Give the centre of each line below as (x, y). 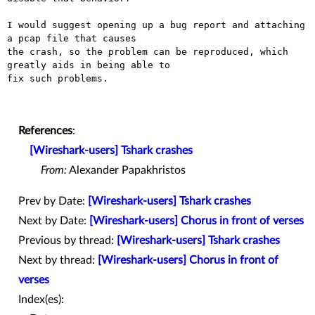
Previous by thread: (67, 241)
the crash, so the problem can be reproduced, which (148, 52)
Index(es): (41, 300)
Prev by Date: (53, 201)
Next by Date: (54, 221)
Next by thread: (58, 261)
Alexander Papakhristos (126, 171)
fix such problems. (58, 79)
